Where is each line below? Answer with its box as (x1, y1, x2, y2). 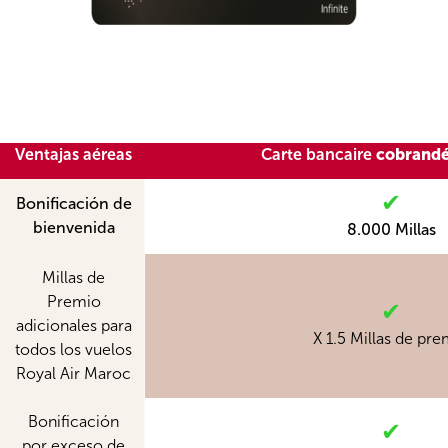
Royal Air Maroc (16, 364, 131, 384)
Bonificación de (15, 194, 132, 214)
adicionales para (15, 316, 132, 336)
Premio (46, 292, 101, 312)
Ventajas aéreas (15, 145, 132, 165)
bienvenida (32, 218, 115, 238)
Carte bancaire (260, 145, 376, 165)
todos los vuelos (15, 340, 132, 360)
